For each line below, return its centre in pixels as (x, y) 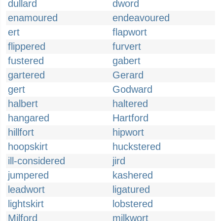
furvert (127, 46)
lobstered (133, 204)
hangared (29, 118)
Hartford (130, 118)
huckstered (137, 147)
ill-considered (37, 161)
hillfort (21, 132)
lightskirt (26, 204)
